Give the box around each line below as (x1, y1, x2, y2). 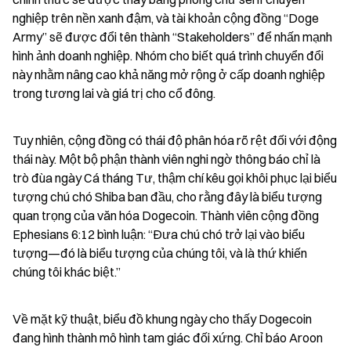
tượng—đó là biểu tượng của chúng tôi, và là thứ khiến (13, 245, 307, 261)
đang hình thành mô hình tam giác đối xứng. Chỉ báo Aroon (13, 330, 323, 346)
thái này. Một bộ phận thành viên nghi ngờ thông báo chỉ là (13, 151, 320, 167)
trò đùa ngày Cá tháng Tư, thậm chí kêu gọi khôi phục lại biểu (13, 170, 337, 186)
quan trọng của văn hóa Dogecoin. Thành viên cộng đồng (13, 208, 319, 223)
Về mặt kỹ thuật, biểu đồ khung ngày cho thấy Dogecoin (13, 311, 312, 327)
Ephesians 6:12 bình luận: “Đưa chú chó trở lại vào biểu (13, 226, 305, 242)
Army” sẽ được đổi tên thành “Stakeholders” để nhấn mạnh (13, 29, 332, 45)
